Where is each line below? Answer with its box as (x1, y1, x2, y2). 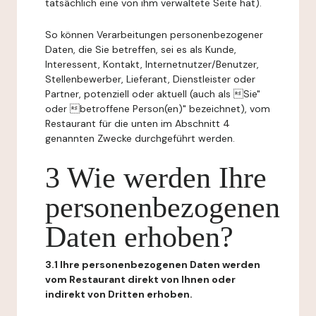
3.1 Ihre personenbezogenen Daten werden (45, 258, 260, 271)
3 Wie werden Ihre (45, 162, 267, 194)
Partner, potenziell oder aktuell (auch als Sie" (45, 87, 260, 100)
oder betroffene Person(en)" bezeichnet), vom (45, 102, 270, 115)
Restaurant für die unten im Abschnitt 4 (45, 117, 230, 130)
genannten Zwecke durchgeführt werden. (45, 132, 235, 145)
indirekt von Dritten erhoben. (45, 288, 193, 300)
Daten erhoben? (45, 221, 233, 253)
